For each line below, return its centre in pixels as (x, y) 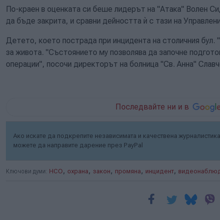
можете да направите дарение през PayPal (78, 145)
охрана (78, 171)
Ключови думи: (27, 171)
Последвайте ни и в (152, 107)
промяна (128, 171)
